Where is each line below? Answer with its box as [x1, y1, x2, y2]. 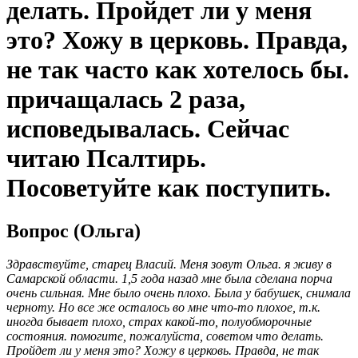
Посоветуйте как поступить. [6, 173, 331, 203]
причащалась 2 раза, [6, 85, 245, 114]
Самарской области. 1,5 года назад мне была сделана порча [6, 272, 332, 286]
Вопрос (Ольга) [6, 220, 141, 241]
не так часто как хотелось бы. [6, 55, 349, 85]
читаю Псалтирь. [6, 144, 206, 173]
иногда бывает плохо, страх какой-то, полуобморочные [6, 315, 312, 329]
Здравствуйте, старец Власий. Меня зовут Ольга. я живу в [6, 257, 332, 272]
